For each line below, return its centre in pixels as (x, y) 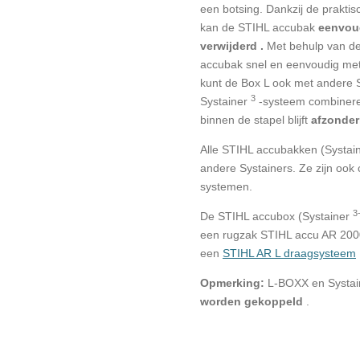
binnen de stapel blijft (254, 120)
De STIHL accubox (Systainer (275, 217)
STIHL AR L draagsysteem (289, 254)
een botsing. (231, 9)
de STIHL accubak (268, 28)
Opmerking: (232, 283)
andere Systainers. (248, 168)
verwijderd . (232, 46)
